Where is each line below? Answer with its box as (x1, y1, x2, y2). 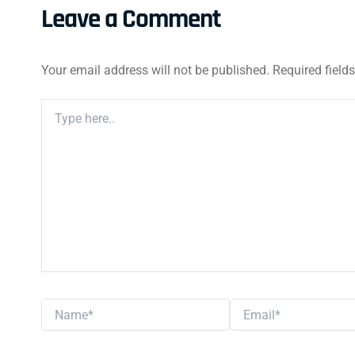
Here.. (40, 121, 74, 142)
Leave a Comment (41, 2, 221, 36)
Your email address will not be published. (41, 63, 269, 78)
